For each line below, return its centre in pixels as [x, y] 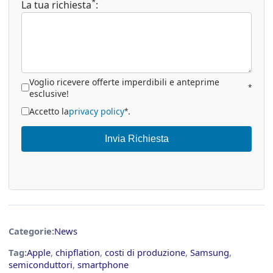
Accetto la [49, 111]
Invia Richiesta [136, 138]
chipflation [78, 253]
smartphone [103, 265]
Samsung [210, 253]
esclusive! [49, 93]
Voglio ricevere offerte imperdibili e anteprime [124, 82]
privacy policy [97, 111]
